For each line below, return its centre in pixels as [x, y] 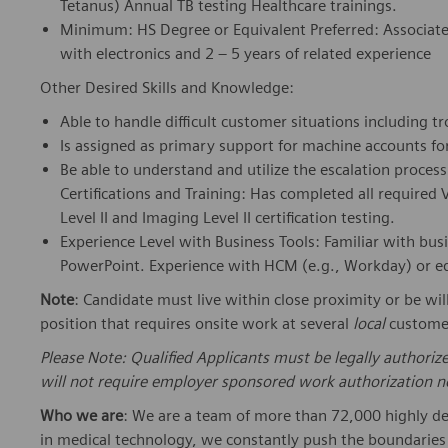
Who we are [81, 416]
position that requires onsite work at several [196, 324]
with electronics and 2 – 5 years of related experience [245, 54]
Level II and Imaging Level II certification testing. [227, 218]
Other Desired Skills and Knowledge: [167, 88]
